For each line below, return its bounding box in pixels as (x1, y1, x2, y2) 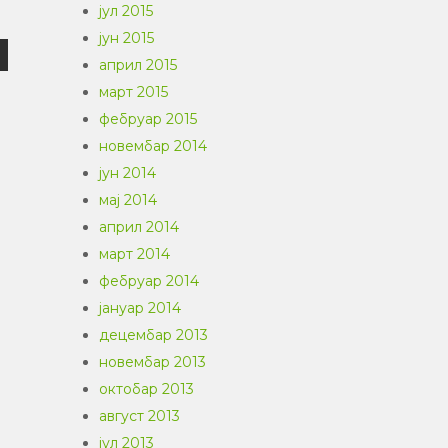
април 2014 (99, 218, 179, 236)
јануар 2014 (99, 299, 181, 317)
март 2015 (99, 83, 168, 101)
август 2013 (99, 407, 180, 425)
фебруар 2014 (99, 272, 199, 290)
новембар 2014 (99, 137, 207, 155)
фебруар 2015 (99, 110, 197, 128)
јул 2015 (99, 2, 153, 20)
